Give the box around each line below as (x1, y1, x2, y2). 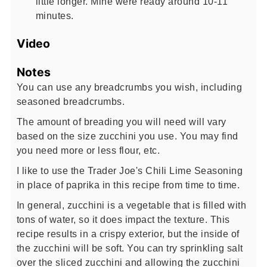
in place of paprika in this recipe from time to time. (16, 179, 240, 191)
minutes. (35, 10, 74, 21)
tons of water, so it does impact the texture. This (16, 214, 230, 225)
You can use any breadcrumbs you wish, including (16, 82, 243, 93)
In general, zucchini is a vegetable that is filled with (16, 200, 247, 211)
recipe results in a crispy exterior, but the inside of (16, 228, 240, 240)
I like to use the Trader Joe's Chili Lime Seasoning (16, 165, 243, 176)
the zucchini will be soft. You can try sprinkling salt (16, 243, 243, 254)
